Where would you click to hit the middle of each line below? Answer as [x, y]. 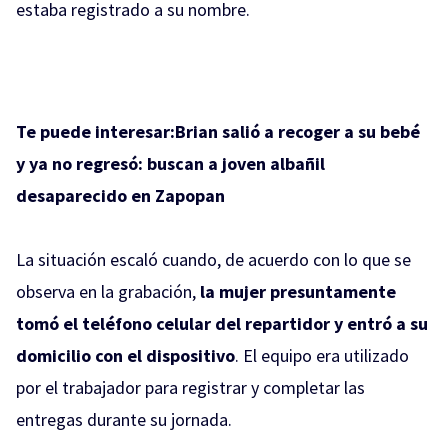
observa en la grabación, [108, 291]
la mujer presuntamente [298, 291]
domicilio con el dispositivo [125, 355]
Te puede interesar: [95, 131]
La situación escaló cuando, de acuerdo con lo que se [213, 259]
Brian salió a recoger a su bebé [297, 131]
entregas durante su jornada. [124, 419]
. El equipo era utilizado [322, 355]
